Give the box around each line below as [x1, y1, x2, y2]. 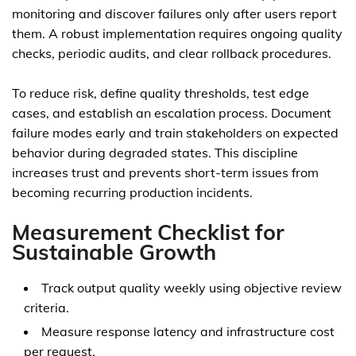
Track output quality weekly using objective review [41, 280, 342, 296]
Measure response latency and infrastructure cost [41, 323, 335, 339]
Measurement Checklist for [12, 219, 284, 246]
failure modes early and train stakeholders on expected [12, 125, 339, 141]
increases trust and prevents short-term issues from [12, 164, 319, 180]
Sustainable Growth [12, 238, 216, 265]
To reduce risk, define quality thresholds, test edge [12, 85, 309, 101]
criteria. [24, 300, 69, 315]
